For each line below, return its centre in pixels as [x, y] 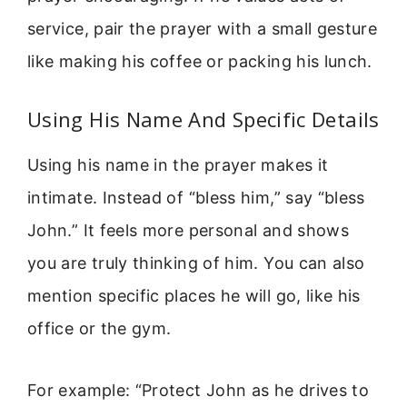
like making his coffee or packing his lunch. [200, 61]
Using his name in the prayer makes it [178, 164]
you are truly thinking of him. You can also [196, 263]
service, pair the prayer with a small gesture [203, 28]
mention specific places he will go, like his [194, 295]
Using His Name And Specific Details [203, 119]
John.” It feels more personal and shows [189, 230]
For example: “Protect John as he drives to [199, 391]
